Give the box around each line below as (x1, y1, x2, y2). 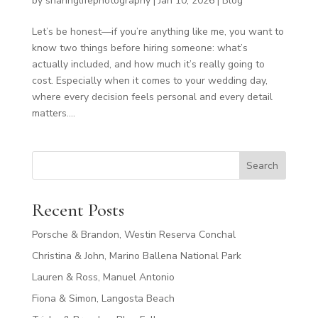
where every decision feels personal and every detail (31, 89, 273, 104)
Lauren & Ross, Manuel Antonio (31, 270, 175, 284)
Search (246, 158, 279, 172)
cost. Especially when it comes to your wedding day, (31, 73, 268, 87)
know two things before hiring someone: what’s (31, 40, 248, 55)
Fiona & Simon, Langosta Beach (31, 291, 175, 305)
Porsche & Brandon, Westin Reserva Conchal (31, 227, 236, 241)
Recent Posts (31, 198, 124, 221)
